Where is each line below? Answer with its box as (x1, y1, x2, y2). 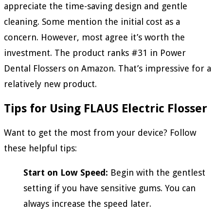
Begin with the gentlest (108, 167, 205, 178)
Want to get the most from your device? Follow (4, 127, 196, 138)
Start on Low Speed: (23, 167, 108, 178)
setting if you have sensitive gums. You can (23, 182, 196, 193)
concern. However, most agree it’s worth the (4, 32, 185, 43)
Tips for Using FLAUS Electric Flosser (4, 102, 207, 116)
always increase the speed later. (23, 198, 151, 209)
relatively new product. (4, 79, 97, 90)
